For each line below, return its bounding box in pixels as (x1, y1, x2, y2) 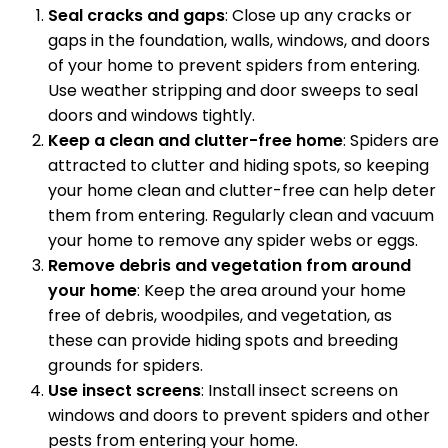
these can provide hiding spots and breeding (48, 329, 398, 353)
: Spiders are (343, 129, 439, 153)
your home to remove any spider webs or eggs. (48, 229, 418, 253)
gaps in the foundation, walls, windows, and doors (48, 29, 430, 53)
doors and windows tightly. (48, 104, 255, 128)
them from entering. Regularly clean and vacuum (48, 204, 434, 228)
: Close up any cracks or (225, 4, 412, 28)
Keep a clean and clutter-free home (48, 129, 343, 153)
